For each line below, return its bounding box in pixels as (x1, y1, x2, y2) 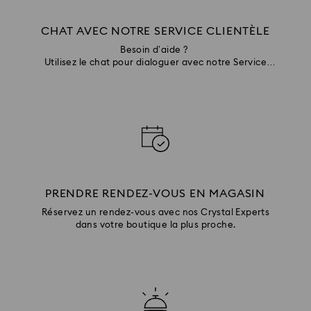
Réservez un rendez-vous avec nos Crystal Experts (41, 208, 270, 218)
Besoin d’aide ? (120, 46, 191, 56)
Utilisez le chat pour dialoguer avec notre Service (44, 58, 267, 68)
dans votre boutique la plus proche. (75, 221, 236, 230)
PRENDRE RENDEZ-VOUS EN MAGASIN (45, 188, 266, 200)
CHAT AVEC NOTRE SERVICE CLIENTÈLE (41, 26, 270, 37)
